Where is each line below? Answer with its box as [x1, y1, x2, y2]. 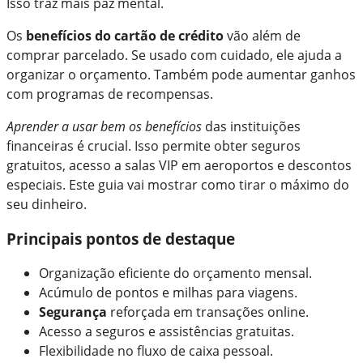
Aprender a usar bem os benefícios [6, 117, 202, 135]
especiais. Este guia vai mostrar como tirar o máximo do [6, 176, 349, 194]
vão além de [224, 27, 301, 45]
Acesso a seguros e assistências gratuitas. [39, 322, 294, 341]
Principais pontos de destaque [6, 228, 235, 249]
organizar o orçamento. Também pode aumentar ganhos [6, 66, 356, 83]
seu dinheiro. [6, 195, 87, 213]
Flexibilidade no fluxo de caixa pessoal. [39, 342, 273, 361]
